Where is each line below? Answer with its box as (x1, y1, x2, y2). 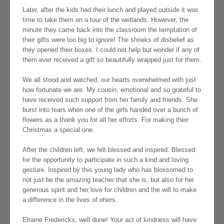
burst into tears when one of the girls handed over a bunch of (22, 106, 198, 114)
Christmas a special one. (22, 126, 94, 134)
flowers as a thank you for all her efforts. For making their (22, 116, 188, 124)
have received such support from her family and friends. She (22, 96, 197, 104)
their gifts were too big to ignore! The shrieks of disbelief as (22, 36, 194, 44)
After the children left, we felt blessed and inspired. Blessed (22, 146, 195, 154)
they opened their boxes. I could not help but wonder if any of (22, 46, 199, 54)
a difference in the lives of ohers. (22, 196, 117, 204)
